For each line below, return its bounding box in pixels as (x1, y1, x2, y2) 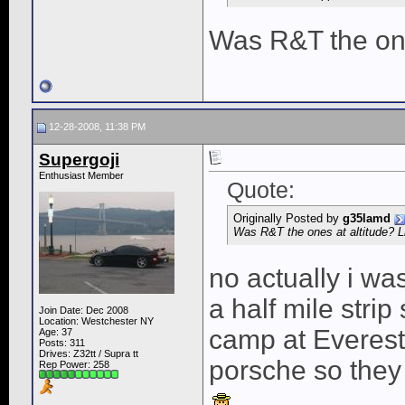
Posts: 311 (39, 337, 85, 349)
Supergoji (39, 150, 119, 170)
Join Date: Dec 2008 (39, 305, 128, 316)
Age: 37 (39, 326, 72, 338)
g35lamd (343, 212, 391, 226)
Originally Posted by (233, 212, 343, 226)
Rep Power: (39, 359, 93, 371)
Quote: (227, 177, 295, 203)
